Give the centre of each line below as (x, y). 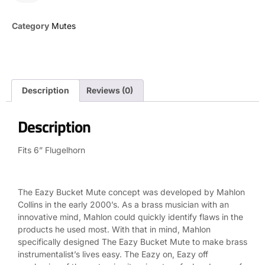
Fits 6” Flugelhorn (51, 150)
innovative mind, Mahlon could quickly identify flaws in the (130, 216)
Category (30, 25)
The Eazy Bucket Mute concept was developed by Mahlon (131, 192)
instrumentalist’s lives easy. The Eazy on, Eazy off (113, 254)
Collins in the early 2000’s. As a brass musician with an (123, 204)
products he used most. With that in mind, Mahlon (114, 229)
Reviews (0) (110, 90)
